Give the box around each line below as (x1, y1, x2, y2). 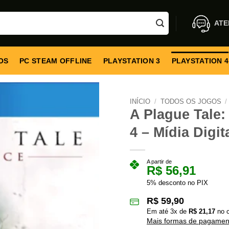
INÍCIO (130, 98, 150, 105)
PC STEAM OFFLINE (19, 56, 92, 65)
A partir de (147, 158, 172, 165)
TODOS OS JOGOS (160, 98, 221, 105)
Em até (147, 208, 170, 215)
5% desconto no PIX (147, 179, 208, 187)
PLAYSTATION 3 (103, 56, 161, 65)
